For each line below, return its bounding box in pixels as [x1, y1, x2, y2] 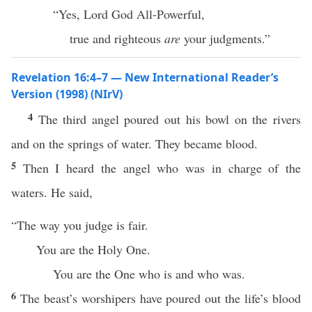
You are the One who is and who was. [53, 265, 245, 282]
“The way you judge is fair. [11, 217, 148, 233]
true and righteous [70, 30, 164, 47]
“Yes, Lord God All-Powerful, [53, 6, 205, 22]
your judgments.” [180, 30, 270, 47]
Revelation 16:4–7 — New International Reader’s [11, 70, 279, 85]
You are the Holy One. [36, 241, 150, 258]
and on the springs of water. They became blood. [11, 135, 258, 152]
